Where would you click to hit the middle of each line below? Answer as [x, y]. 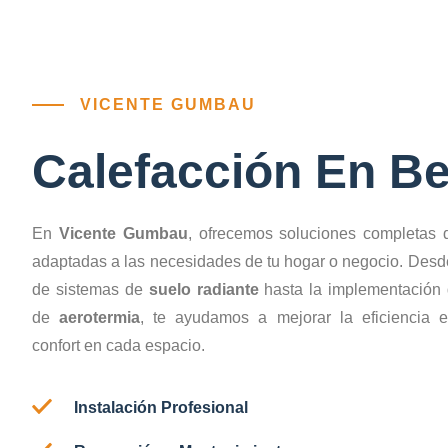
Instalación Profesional [161, 407]
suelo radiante [203, 289]
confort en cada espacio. [118, 345]
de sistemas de [90, 289]
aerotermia [100, 317]
